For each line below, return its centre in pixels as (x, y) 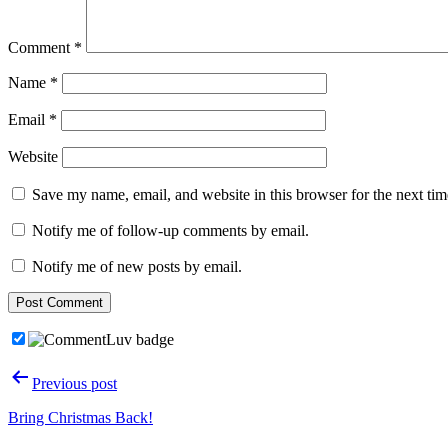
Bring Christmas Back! (80, 418)
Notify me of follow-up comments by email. (170, 231)
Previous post (74, 384)
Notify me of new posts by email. (137, 267)
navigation (61, 404)
